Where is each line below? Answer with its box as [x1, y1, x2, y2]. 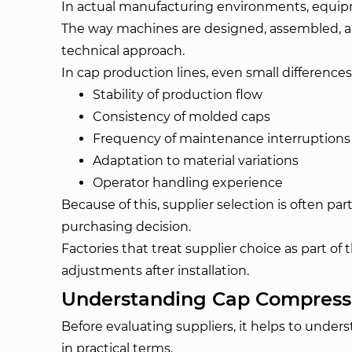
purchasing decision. [61, 219, 192, 234]
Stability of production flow [93, 87, 263, 102]
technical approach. [61, 43, 185, 58]
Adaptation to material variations [93, 153, 299, 168]
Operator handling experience [93, 175, 284, 190]
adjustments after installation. [61, 263, 250, 278]
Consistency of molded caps [93, 109, 271, 124]
